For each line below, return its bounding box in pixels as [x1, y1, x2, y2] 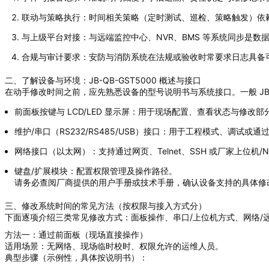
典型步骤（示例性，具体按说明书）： [5, 252, 148, 262]
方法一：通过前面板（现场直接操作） [5, 229, 148, 240]
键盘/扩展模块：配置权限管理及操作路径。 [14, 165, 178, 176]
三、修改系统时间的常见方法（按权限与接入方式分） [5, 200, 207, 211]
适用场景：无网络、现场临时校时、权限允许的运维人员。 [5, 240, 223, 251]
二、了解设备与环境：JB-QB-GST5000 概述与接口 [5, 74, 201, 85]
